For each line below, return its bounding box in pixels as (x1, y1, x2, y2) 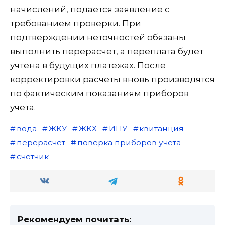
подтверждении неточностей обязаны (10, 32, 186, 42)
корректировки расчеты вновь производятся (10, 74, 215, 84)
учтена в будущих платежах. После (10, 60, 166, 70)
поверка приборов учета (77, 137, 181, 147)
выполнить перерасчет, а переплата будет (10, 46, 203, 56)
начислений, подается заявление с (10, 4, 170, 14)
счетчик (16, 151, 49, 161)
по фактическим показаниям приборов (10, 88, 189, 98)
